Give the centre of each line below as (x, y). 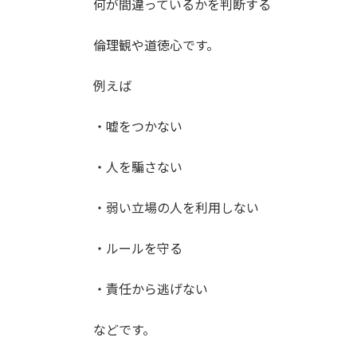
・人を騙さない (138, 167)
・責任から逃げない (151, 288)
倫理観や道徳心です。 (156, 45)
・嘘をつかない (138, 126)
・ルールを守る (138, 248)
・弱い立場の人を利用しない (176, 207)
